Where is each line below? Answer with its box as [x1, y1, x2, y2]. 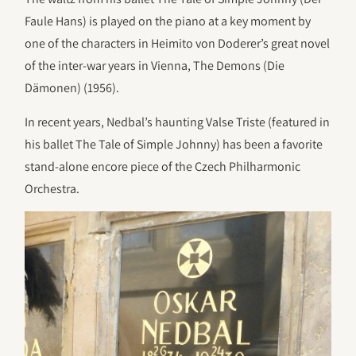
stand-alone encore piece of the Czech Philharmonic [25, 157, 301, 175]
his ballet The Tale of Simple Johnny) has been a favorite [25, 135, 323, 153]
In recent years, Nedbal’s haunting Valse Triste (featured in [25, 113, 331, 130]
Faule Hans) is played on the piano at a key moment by [25, 13, 311, 30]
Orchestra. [25, 180, 80, 197]
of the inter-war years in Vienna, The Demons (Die [25, 57, 285, 75]
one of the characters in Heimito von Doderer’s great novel [25, 35, 331, 52]
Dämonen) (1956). [25, 79, 120, 97]
